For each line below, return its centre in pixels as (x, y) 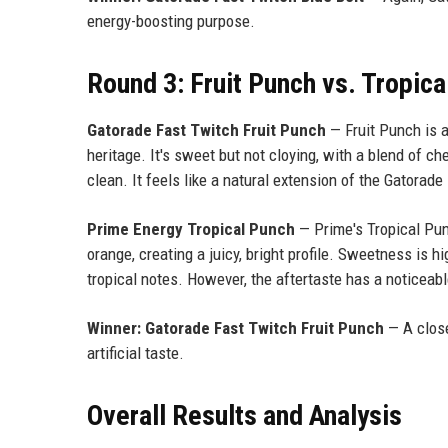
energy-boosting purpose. (171, 20)
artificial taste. (135, 352)
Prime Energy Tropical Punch (191, 228)
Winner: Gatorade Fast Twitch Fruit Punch (235, 327)
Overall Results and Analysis (244, 415)
